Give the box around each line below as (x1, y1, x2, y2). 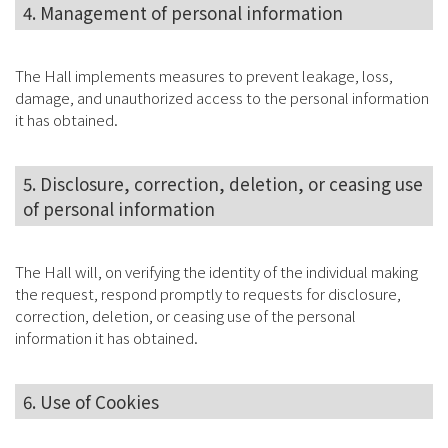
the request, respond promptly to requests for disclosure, (15, 283, 401, 304)
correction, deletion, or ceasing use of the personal (15, 305, 356, 326)
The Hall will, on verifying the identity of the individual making (15, 261, 418, 282)
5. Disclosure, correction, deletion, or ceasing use (23, 171, 423, 196)
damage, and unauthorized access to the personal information (15, 87, 429, 108)
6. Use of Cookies (23, 389, 159, 414)
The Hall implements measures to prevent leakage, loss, (15, 65, 393, 86)
